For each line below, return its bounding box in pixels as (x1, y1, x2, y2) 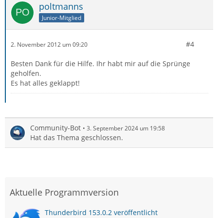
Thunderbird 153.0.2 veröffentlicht (45, 208, 158, 217)
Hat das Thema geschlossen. (30, 133, 123, 142)
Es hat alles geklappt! (11, 78, 80, 88)
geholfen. (11, 69, 41, 78)
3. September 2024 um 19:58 (87, 124, 165, 132)
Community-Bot (30, 123, 81, 132)
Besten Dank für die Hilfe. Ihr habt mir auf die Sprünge (11, 59, 190, 68)
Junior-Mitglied (42, 13, 81, 22)
